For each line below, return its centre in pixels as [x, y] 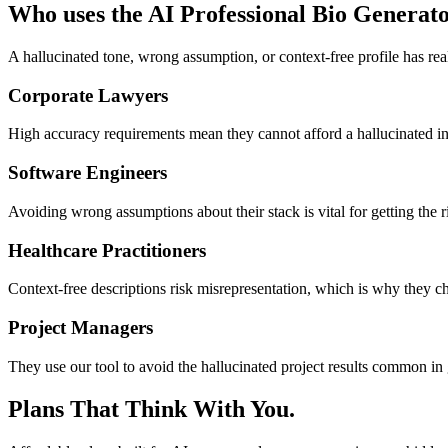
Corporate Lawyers [88, 95]
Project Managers [80, 328]
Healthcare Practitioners [107, 250]
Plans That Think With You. [151, 408]
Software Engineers [87, 173]
